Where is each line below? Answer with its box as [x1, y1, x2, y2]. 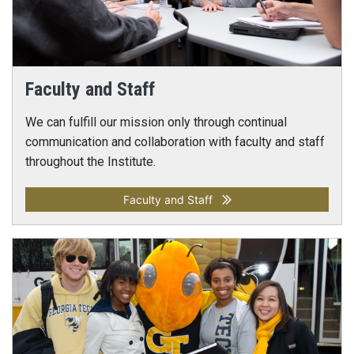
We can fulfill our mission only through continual [25, 115, 287, 130]
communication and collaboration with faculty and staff [25, 134, 325, 149]
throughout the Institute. [25, 154, 156, 169]
